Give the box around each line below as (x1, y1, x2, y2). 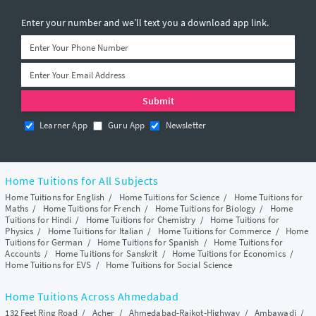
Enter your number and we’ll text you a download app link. (21, 16, 269, 30)
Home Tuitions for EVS (5, 259, 92, 272)
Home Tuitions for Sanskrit (54, 248, 158, 260)
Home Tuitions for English (5, 191, 104, 204)
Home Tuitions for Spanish (97, 236, 200, 249)
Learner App (37, 119, 87, 132)
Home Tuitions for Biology (154, 202, 256, 215)
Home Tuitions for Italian (47, 225, 144, 238)
